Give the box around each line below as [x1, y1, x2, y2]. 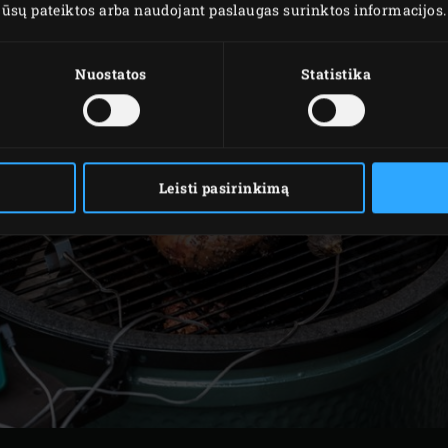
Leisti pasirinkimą [158, 178, 290, 198]
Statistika [301, 64, 371, 84]
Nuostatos [75, 64, 147, 84]
